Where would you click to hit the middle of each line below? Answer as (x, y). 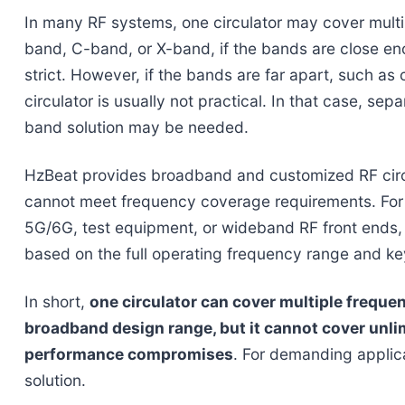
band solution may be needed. (136, 127)
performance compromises (128, 353)
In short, (57, 301)
